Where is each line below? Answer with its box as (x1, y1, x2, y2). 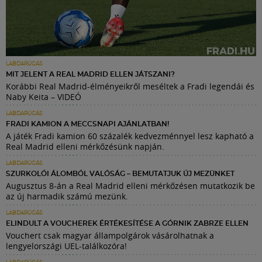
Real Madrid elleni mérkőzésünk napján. (6, 141, 164, 153)
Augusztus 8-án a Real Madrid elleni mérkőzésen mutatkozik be (6, 180, 255, 192)
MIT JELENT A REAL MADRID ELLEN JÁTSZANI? (6, 71, 175, 78)
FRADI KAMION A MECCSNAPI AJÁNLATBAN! (6, 120, 169, 128)
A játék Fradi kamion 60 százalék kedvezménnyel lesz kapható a (6, 130, 254, 142)
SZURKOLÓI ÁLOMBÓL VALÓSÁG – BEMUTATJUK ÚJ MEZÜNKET (6, 170, 235, 178)
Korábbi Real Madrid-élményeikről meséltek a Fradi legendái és (6, 81, 254, 92)
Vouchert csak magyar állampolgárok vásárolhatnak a (6, 230, 214, 242)
